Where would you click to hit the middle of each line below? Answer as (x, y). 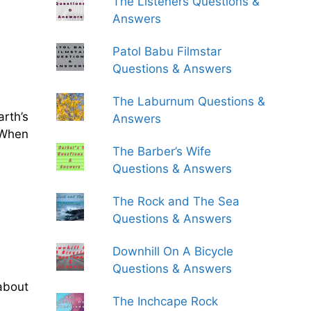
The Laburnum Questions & (189, 101)
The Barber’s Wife (162, 151)
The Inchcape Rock (166, 301)
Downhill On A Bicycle (173, 251)
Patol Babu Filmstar (167, 51)
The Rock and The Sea (176, 201)
